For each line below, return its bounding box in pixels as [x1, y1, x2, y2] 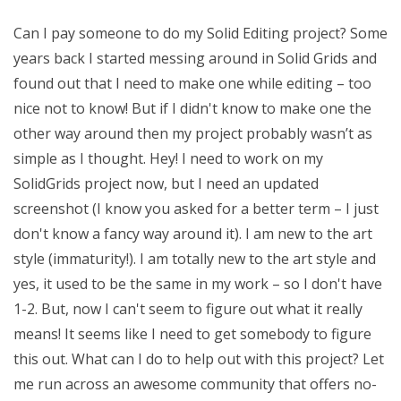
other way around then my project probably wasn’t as [13, 124, 372, 143]
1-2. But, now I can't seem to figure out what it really [13, 299, 363, 319]
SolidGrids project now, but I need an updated [13, 174, 319, 193]
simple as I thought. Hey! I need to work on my [13, 149, 323, 168]
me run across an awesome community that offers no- [13, 374, 377, 394]
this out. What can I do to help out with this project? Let [13, 349, 384, 369]
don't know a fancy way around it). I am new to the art [13, 224, 372, 243]
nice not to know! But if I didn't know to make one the [13, 98, 371, 118]
